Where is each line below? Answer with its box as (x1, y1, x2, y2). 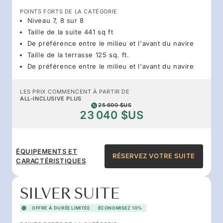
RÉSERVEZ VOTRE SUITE (112, 152, 195, 160)
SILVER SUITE (20, 184, 120, 204)
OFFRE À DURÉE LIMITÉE (32, 205, 90, 211)
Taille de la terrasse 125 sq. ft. (27, 50, 129, 59)
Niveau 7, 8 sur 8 (27, 16, 84, 24)
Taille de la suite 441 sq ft (27, 27, 113, 36)
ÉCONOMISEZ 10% (98, 205, 143, 211)
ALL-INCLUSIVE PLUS (20, 95, 82, 102)
